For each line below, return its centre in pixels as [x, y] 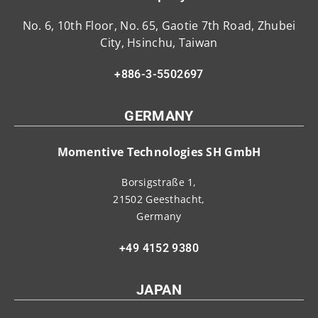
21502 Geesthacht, [159, 199]
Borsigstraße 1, [159, 182]
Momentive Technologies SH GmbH [159, 152]
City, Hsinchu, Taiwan [159, 42]
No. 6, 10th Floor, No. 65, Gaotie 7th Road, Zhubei [159, 25]
